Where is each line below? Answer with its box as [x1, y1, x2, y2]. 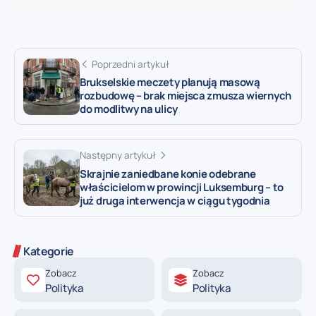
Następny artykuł [80, 149, 156, 162]
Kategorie [23, 243, 74, 260]
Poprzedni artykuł [92, 57, 169, 71]
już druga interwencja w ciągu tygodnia [80, 193, 270, 209]
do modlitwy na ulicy [80, 102, 178, 117]
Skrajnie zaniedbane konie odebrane [80, 166, 256, 182]
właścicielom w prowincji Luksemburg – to [80, 180, 284, 195]
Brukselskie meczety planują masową [80, 75, 260, 90]
